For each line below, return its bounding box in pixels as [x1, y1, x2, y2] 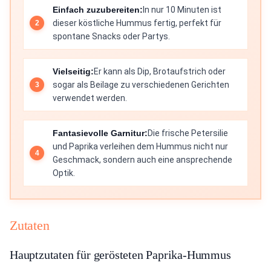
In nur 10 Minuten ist [143, 5, 221, 15]
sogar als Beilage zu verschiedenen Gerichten [53, 80, 229, 90]
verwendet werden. [53, 93, 127, 103]
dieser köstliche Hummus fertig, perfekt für [53, 18, 221, 28]
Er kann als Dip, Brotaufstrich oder [94, 67, 226, 77]
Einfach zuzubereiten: [53, 5, 143, 15]
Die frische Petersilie [148, 128, 228, 139]
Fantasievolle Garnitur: [53, 128, 148, 139]
